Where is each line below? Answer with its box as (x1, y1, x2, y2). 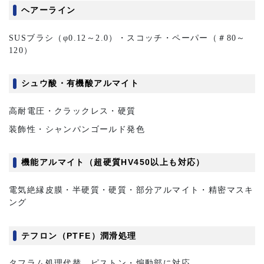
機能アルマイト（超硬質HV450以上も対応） (21, 157, 205, 167)
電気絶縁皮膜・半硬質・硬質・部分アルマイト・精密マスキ (9, 185, 254, 194)
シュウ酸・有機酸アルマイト (21, 78, 140, 88)
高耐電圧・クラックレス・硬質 (9, 106, 136, 115)
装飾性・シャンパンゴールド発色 (9, 124, 146, 134)
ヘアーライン (21, 5, 76, 15)
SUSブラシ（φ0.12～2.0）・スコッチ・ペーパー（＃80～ (9, 33, 246, 42)
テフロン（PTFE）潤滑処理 (21, 230, 137, 240)
